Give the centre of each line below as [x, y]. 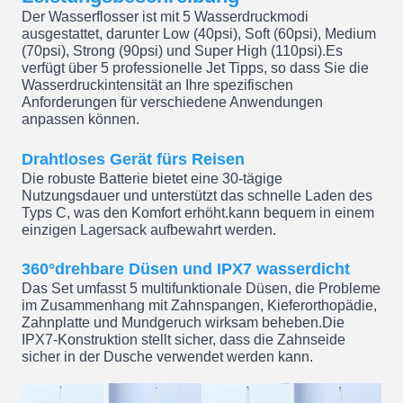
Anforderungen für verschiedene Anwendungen [172, 103]
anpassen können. [81, 120]
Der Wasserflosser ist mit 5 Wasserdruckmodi [165, 17]
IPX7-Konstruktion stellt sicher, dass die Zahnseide [184, 339]
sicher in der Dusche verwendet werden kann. [167, 356]
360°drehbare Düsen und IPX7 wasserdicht [186, 269]
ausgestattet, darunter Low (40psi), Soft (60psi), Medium [199, 34]
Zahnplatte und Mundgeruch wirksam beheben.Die [183, 322]
